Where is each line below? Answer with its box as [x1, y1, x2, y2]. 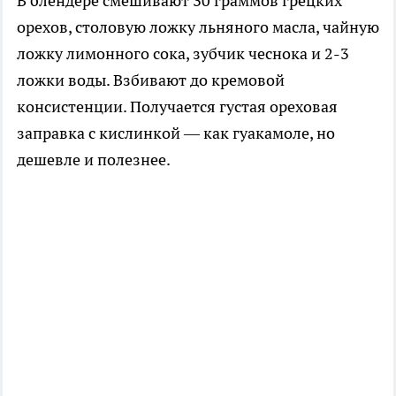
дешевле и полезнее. [17, 149, 171, 171]
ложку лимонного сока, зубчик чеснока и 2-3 [17, 43, 349, 65]
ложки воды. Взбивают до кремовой [17, 70, 285, 91]
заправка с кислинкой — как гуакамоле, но [17, 123, 335, 144]
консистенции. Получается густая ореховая [17, 96, 338, 118]
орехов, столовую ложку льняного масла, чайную [17, 17, 379, 38]
